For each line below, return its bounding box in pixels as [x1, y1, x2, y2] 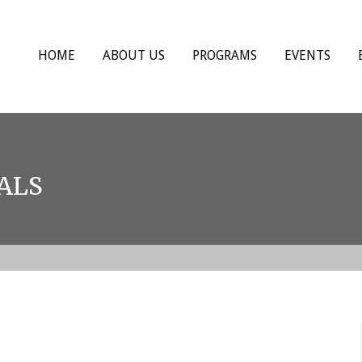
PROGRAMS [192, 48, 257, 64]
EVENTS [284, 48, 330, 64]
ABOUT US [103, 48, 165, 64]
